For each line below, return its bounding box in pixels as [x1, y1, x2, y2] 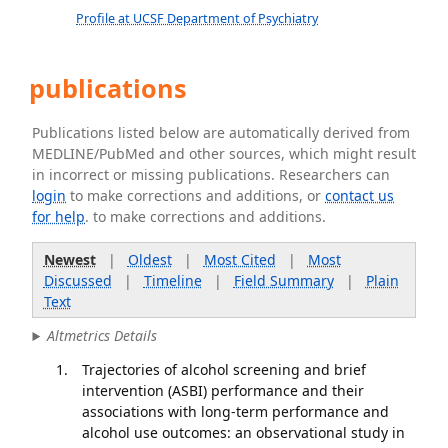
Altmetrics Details [47, 326, 158, 346]
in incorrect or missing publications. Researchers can [32, 165, 391, 184]
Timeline [143, 270, 202, 290]
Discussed [43, 270, 112, 290]
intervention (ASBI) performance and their [81, 380, 364, 400]
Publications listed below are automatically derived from [32, 123, 411, 142]
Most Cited [203, 249, 276, 269]
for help [32, 207, 86, 226]
